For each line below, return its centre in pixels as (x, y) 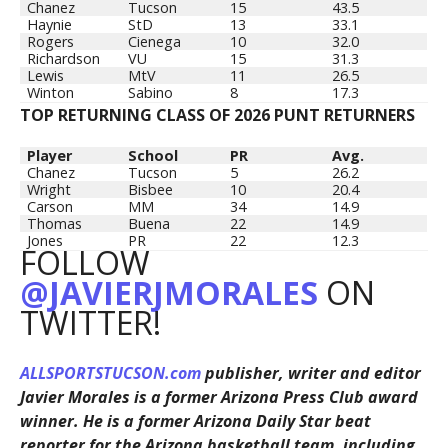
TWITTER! (90, 323)
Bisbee (150, 190)
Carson (49, 207)
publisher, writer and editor (310, 373)
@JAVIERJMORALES (168, 293)
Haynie (49, 25)
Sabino (150, 93)
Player (49, 156)
